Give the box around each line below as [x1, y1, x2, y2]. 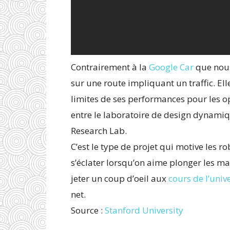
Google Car [149, 61, 194, 73]
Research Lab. [71, 125, 127, 137]
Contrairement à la [71, 61, 149, 73]
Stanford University [105, 204, 183, 216]
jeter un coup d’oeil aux [71, 172, 168, 184]
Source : [71, 204, 105, 216]
